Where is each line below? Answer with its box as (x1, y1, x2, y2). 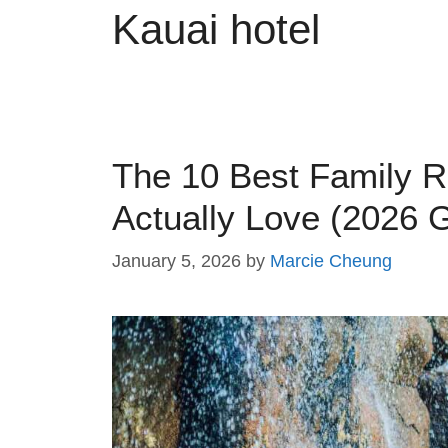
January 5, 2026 (112, 251, 241, 272)
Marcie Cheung (270, 251, 392, 272)
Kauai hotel (112, 6, 320, 54)
